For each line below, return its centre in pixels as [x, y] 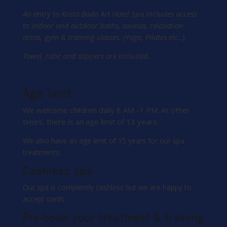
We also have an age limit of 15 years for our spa [103, 141]
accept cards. [44, 199]
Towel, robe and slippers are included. [86, 56]
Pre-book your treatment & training [113, 218]
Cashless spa [58, 171]
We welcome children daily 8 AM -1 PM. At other [106, 110]
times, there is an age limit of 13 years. [90, 122]
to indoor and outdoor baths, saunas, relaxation [103, 26]
